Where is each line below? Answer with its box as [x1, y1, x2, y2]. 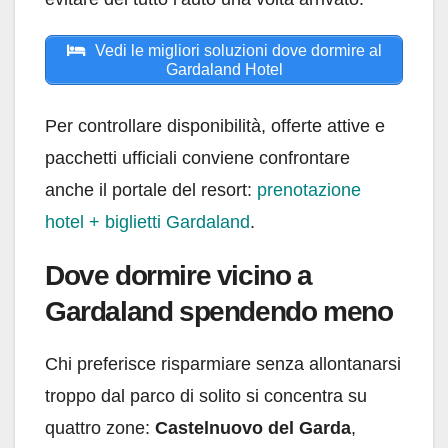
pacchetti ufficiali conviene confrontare [45, 147, 350, 168]
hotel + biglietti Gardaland [45, 211, 250, 232]
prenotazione [257, 179, 361, 200]
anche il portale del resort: [45, 179, 257, 200]
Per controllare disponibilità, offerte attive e [45, 115, 385, 136]
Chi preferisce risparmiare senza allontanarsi [45, 353, 401, 374]
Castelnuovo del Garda [155, 417, 351, 438]
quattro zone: [45, 417, 155, 438]
